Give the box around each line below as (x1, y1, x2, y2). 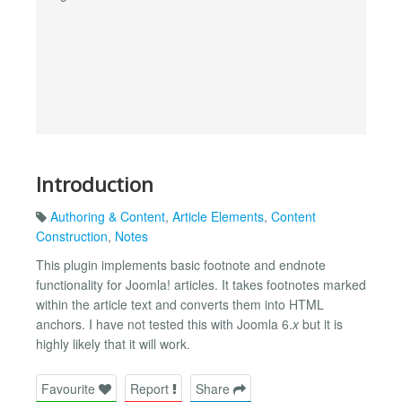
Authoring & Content (50, 207, 165, 226)
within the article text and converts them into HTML (36, 295, 324, 314)
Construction (36, 227, 108, 246)
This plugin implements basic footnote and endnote (36, 256, 326, 275)
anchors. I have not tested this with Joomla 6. (36, 315, 293, 334)
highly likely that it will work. (36, 335, 190, 354)
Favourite (41, 379, 99, 398)
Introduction (36, 170, 153, 198)
